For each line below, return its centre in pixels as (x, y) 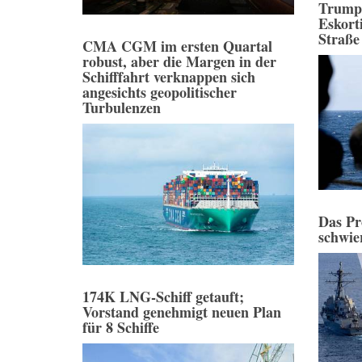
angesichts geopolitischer (160, 92)
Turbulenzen (122, 107)
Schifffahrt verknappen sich (169, 76)
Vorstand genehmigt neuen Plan (182, 312)
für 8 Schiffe (121, 328)
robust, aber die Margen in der (179, 61)
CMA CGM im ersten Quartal (177, 46)
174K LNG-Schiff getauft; (163, 297)
